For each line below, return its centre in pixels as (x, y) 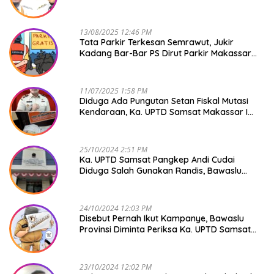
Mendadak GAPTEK (119, 123)
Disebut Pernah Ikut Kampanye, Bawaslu (162, 219)
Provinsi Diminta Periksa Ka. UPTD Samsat (165, 230)
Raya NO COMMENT (120, 65)
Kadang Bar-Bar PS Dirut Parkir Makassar (165, 54)
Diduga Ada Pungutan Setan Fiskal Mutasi (164, 101)
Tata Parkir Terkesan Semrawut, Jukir (157, 43)
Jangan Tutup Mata (119, 182)
